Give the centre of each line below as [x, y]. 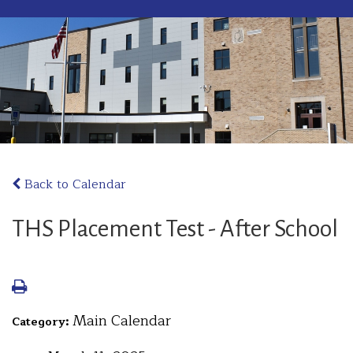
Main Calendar [122, 321]
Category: [42, 322]
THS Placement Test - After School [175, 229]
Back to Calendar [73, 184]
